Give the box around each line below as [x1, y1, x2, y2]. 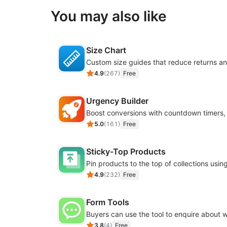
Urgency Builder [86, 96, 148, 106]
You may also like [51, 8, 167, 25]
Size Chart [86, 45, 126, 55]
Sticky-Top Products [86, 146, 166, 157]
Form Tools [86, 197, 129, 207]
